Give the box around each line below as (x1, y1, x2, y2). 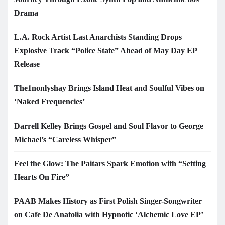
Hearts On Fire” (14, 172, 69, 181)
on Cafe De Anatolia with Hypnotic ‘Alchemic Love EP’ (14, 210, 203, 219)
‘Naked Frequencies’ (14, 97, 85, 106)
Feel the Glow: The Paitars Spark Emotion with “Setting (14, 159, 206, 168)
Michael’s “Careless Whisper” (14, 135, 116, 144)
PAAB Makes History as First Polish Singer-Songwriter (14, 196, 202, 205)
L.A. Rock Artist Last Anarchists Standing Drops (14, 32, 182, 41)
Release (14, 59, 40, 68)
